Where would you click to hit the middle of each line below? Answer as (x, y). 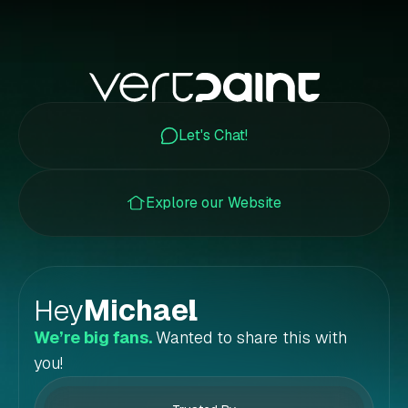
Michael (141, 310)
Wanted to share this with (251, 337)
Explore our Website (213, 203)
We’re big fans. (95, 337)
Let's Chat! (213, 135)
